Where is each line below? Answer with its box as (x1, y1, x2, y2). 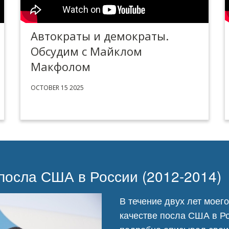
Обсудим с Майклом (31, 43, 142, 59)
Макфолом (31, 59, 90, 74)
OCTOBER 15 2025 (31, 83, 84, 92)
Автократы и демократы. (31, 28, 169, 43)
